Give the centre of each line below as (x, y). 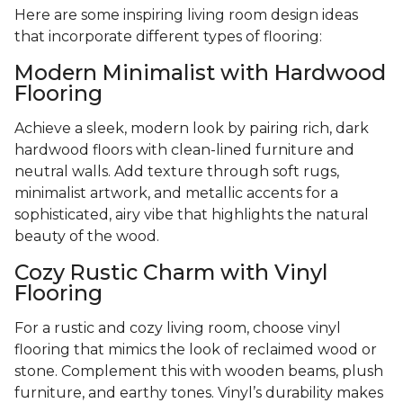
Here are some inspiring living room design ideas (186, 15)
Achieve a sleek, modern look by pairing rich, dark (192, 129)
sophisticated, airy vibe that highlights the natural (192, 215)
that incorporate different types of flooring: (168, 37)
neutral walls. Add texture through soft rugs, (177, 172)
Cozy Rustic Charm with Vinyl (171, 273)
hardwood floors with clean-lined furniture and (184, 150)
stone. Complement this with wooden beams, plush (199, 372)
